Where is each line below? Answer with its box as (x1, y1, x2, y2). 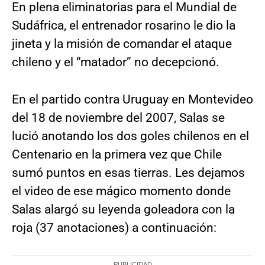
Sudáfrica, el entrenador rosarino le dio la (12, 18, 235, 33)
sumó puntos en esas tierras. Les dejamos (12, 166, 245, 180)
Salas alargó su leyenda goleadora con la (12, 202, 235, 217)
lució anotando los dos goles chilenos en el (12, 129, 249, 144)
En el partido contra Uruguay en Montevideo (12, 92, 253, 107)
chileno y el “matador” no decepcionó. (12, 55, 219, 70)
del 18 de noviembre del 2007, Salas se (12, 111, 225, 125)
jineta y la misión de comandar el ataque (12, 37, 232, 51)
